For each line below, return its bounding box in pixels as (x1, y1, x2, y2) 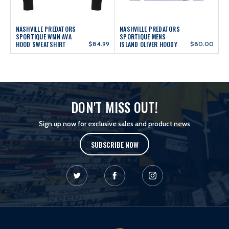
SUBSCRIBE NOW (90, 139, 139, 150)
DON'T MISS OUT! (71, 98, 158, 117)
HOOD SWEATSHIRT (15, 40, 66, 49)
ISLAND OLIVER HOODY (120, 40, 177, 49)
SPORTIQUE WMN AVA (15, 32, 72, 41)
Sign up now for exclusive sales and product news (39, 119, 190, 129)
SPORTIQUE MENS (120, 32, 166, 41)
